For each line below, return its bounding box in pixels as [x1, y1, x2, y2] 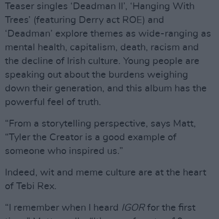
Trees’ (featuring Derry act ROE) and [5, 15, 164, 25]
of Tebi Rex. [5, 181, 57, 191]
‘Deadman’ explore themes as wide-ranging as [5, 28, 211, 39]
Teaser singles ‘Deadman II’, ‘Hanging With [5, 1, 195, 11]
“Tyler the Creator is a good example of [5, 132, 176, 142]
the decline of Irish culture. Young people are [5, 56, 199, 66]
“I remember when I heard [5, 202, 121, 213]
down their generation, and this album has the [5, 83, 207, 93]
